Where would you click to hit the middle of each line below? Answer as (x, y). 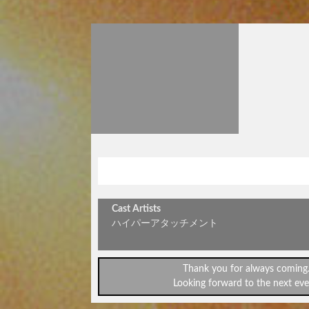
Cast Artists (136, 209)
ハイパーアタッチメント (165, 223)
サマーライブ (246, 175)
